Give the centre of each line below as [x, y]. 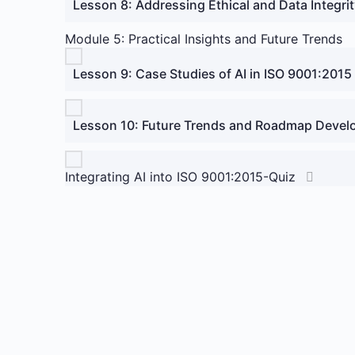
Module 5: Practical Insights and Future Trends [204, 39]
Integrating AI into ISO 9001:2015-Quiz [180, 177]
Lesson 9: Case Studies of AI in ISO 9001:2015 [212, 74]
